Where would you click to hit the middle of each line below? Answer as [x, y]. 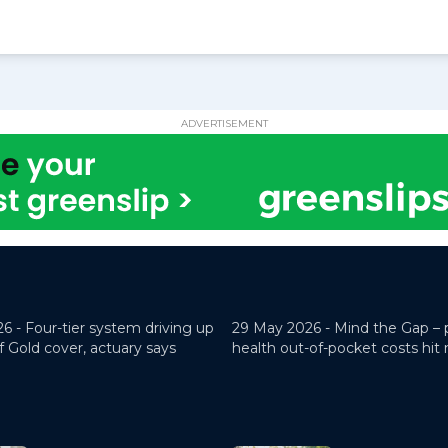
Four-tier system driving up [119, 328]
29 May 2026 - [283, 328]
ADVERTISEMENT [224, 123]
